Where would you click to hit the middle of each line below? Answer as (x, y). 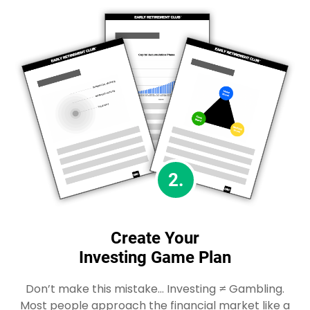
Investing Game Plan (155, 258)
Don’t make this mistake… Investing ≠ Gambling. (155, 289)
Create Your (155, 238)
